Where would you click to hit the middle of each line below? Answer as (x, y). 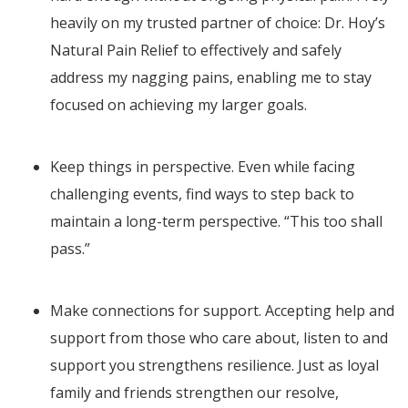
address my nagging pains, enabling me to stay (211, 78)
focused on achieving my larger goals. (178, 105)
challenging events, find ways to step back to (202, 194)
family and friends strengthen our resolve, (194, 393)
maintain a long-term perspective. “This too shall (216, 222)
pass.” (70, 249)
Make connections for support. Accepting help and (222, 311)
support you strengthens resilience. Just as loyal (214, 366)
